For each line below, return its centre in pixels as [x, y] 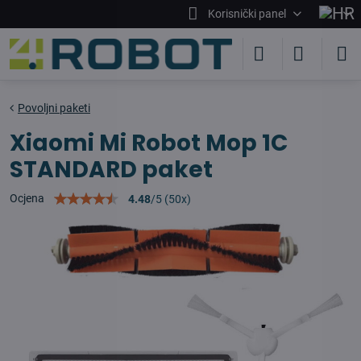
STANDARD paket [111, 170]
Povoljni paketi [54, 108]
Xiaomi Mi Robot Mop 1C [149, 143]
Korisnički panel [247, 14]
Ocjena [27, 198]
